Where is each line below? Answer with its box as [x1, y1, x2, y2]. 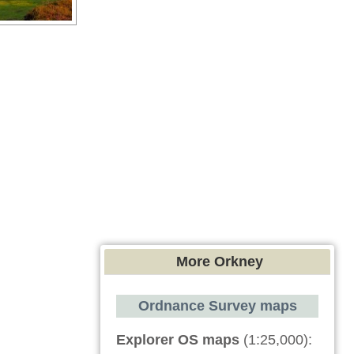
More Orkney [176, 254, 263, 269]
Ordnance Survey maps [137, 298, 297, 314]
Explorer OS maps [116, 332, 239, 348]
